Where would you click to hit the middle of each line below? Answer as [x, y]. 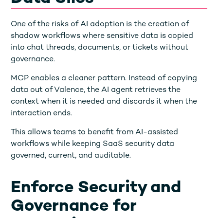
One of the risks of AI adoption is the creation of [100, 24]
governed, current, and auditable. [71, 156]
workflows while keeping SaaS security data [93, 144]
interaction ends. [42, 113]
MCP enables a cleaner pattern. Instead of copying [104, 78]
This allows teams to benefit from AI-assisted [95, 132]
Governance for [74, 207]
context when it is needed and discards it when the [104, 102]
